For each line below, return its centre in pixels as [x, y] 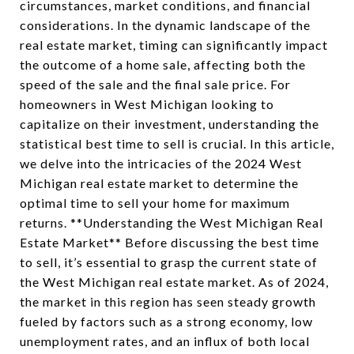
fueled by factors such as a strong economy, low [166, 321]
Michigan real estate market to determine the [159, 183]
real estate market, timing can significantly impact [174, 45]
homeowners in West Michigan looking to [147, 104]
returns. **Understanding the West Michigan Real [171, 222]
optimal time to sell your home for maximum [155, 203]
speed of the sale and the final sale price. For [155, 84]
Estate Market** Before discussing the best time [169, 242]
